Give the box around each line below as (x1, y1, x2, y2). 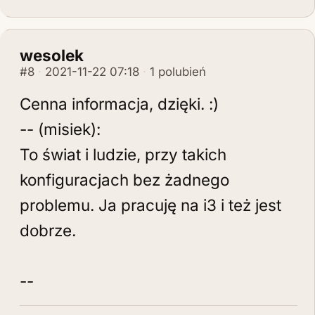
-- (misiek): (20, 120, 101, 139)
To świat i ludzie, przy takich (20, 145, 226, 164)
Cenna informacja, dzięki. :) (20, 94, 219, 113)
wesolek (20, 46, 84, 65)
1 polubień (150, 65, 206, 79)
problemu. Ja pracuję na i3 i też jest (20, 195, 281, 214)
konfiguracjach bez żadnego (20, 170, 229, 189)
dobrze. (20, 221, 76, 240)
